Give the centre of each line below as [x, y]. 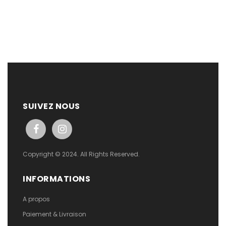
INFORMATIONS [56, 179]
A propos [36, 199]
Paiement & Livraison [54, 214]
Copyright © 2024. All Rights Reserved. [81, 154]
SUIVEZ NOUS [51, 106]
